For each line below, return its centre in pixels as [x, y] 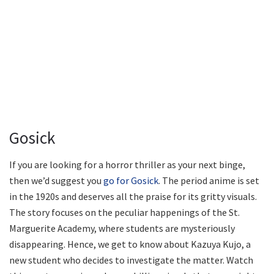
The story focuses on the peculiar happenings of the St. [124, 213]
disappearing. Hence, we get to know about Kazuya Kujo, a [130, 244]
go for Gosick [131, 181]
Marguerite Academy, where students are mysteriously [122, 228]
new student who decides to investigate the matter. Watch [131, 260]
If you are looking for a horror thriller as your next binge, [127, 165]
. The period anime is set [209, 181]
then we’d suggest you [56, 181]
